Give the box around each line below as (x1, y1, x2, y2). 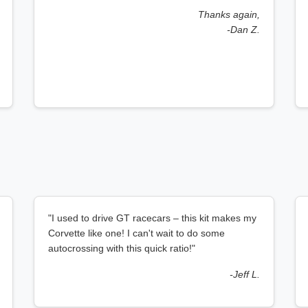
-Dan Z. (227, 24, 260, 35)
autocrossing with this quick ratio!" (48, 243, 195, 254)
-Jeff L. (230, 269, 260, 280)
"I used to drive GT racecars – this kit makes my (48, 212, 256, 223)
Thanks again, (198, 9, 260, 20)
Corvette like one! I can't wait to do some (48, 228, 225, 239)
